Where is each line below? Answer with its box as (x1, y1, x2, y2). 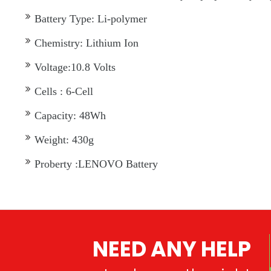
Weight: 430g (34, 134, 94, 146)
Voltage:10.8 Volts (34, 61, 116, 74)
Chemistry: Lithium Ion (34, 37, 139, 50)
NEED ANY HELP (93, 234, 251, 264)
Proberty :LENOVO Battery (34, 158, 158, 171)
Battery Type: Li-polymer (34, 13, 147, 25)
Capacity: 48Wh (34, 109, 106, 122)
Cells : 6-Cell (34, 85, 93, 98)
